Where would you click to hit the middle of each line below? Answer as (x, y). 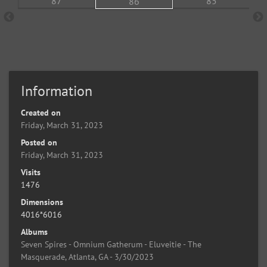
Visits (31, 172)
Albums (34, 232)
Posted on (39, 142)
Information (57, 91)
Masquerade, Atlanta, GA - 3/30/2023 (87, 257)
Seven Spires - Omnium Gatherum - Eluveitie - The (111, 244)
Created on (41, 113)
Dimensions (42, 202)
